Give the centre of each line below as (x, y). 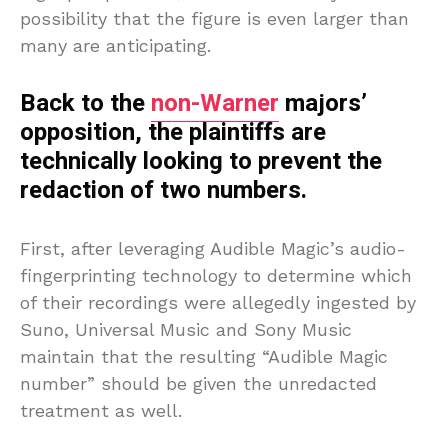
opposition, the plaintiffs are (173, 132)
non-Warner (215, 103)
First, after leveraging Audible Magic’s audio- (213, 248)
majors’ (323, 103)
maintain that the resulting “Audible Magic (204, 356)
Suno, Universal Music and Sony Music (186, 329)
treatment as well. (101, 410)
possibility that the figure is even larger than (214, 18)
